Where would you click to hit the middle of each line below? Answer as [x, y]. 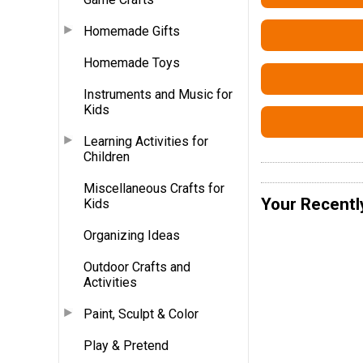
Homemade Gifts [132, 31]
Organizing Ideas [132, 235]
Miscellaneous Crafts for [154, 188]
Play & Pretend [126, 345]
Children [107, 156]
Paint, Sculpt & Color [141, 314]
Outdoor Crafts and [137, 267]
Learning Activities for [146, 141]
